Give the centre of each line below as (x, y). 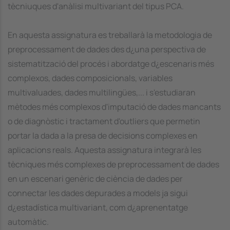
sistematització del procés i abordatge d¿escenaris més (111, 63)
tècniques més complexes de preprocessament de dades (113, 164)
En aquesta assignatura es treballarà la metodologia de (110, 35)
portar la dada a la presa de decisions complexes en (103, 135)
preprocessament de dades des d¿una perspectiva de (107, 49)
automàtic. (28, 222)
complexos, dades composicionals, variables (90, 78)
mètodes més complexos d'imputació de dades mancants (114, 107)
